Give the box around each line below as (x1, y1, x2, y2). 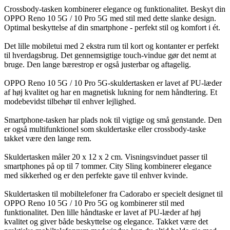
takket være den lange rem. (4, 133, 91, 143)
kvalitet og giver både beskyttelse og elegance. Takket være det (4, 217, 208, 226)
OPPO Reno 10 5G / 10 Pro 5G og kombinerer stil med (4, 198, 184, 207)
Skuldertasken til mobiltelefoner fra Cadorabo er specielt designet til (4, 189, 223, 198)
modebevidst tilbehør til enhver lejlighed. (4, 97, 136, 106)
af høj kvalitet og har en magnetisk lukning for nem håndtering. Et (4, 87, 217, 97)
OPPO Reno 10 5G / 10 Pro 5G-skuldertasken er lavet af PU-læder (4, 78, 222, 87)
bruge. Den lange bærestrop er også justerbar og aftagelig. (4, 60, 191, 69)
